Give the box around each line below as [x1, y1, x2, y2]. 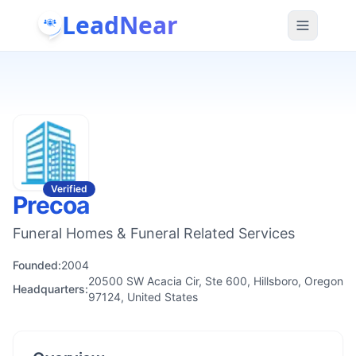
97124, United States [88, 290, 198, 304]
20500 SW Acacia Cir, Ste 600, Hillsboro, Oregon [88, 274, 343, 288]
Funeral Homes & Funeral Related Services [13, 225, 295, 242]
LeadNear [62, 8, 178, 41]
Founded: [13, 258, 61, 272]
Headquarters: [13, 282, 88, 296]
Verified [51, 183, 87, 195]
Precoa [13, 191, 90, 219]
